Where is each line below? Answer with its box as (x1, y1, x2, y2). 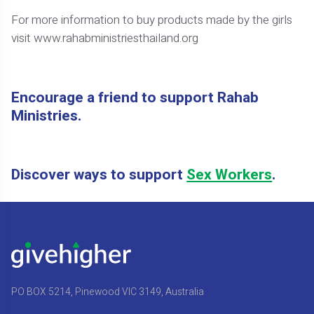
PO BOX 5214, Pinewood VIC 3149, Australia (11, 285, 205, 299)
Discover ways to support (11, 164, 187, 186)
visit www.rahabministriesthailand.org (11, 29, 202, 47)
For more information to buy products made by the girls (11, 11, 293, 29)
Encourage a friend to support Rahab (11, 86, 259, 109)
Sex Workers (186, 164, 273, 186)
